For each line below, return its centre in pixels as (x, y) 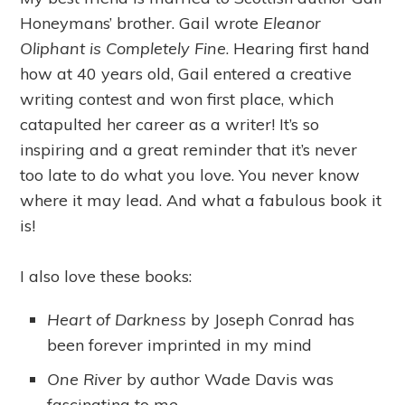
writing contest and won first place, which (177, 99)
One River (85, 379)
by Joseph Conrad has (271, 319)
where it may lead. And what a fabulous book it (201, 200)
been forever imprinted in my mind (180, 344)
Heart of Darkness (117, 319)
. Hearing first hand (298, 48)
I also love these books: (106, 276)
